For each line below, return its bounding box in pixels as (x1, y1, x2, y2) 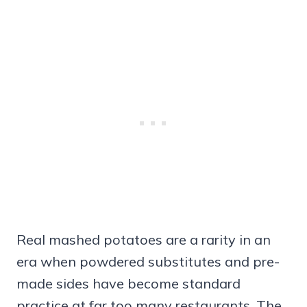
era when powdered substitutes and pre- (16, 252, 280, 270)
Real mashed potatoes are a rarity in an (16, 230, 271, 248)
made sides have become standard (16, 274, 241, 292)
